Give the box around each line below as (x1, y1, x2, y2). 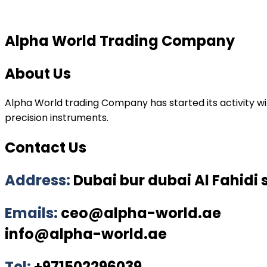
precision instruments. (5, 111, 108, 125)
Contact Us (5, 138, 86, 158)
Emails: (5, 203, 61, 223)
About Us (5, 63, 71, 83)
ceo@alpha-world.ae (61, 203, 221, 223)
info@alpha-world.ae (5, 224, 167, 244)
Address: (5, 170, 73, 191)
